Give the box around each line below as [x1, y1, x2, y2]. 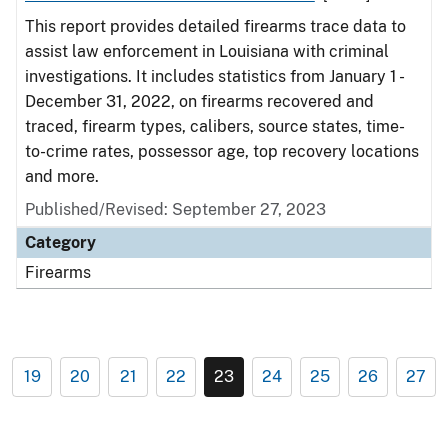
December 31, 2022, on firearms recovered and [25, 92, 374, 111]
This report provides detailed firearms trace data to [25, 17, 406, 36]
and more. [25, 167, 99, 186]
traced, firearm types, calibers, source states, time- [25, 117, 405, 136]
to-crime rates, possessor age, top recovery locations [25, 142, 419, 161]
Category [25, 233, 96, 252]
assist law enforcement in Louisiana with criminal [25, 42, 389, 61]
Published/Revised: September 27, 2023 [25, 200, 326, 219]
